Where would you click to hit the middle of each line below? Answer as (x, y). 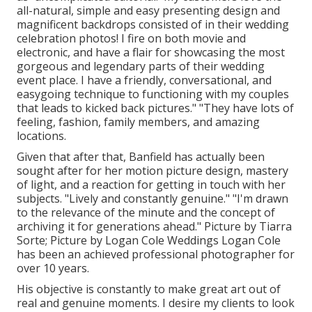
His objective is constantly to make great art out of (149, 289)
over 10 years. (53, 268)
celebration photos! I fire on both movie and (131, 38)
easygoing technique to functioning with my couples (153, 94)
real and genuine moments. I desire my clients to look (156, 303)
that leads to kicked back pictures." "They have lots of (155, 108)
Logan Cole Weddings (162, 240)
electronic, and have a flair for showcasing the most (151, 52)
